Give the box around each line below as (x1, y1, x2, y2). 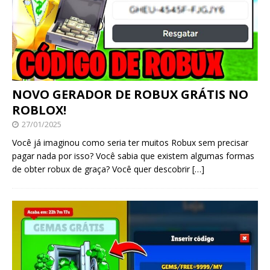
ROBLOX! (12, 101, 66, 118)
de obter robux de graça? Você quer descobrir (12, 163, 192, 175)
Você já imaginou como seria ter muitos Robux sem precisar (12, 136, 248, 148)
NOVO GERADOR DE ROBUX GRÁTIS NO (12, 86, 248, 102)
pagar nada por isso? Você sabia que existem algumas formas (12, 149, 254, 162)
